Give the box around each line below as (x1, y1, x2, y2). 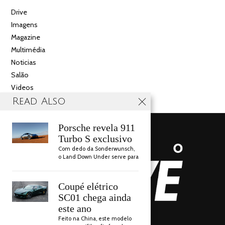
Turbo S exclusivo (58, 134, 132, 144)
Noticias (11, 57, 37, 67)
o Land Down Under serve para (58, 153, 139, 160)
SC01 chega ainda (58, 192, 131, 203)
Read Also (12, 96, 66, 107)
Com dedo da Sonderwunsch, (58, 145, 135, 152)
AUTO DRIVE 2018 (87, 210, 138, 217)
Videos (11, 82, 34, 92)
